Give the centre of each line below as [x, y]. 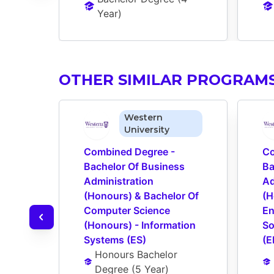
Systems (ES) [115, 240]
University [146, 130]
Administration [119, 181]
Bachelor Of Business [134, 167]
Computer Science [127, 211]
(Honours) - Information [140, 225]
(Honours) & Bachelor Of [141, 196]
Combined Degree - [129, 152]
